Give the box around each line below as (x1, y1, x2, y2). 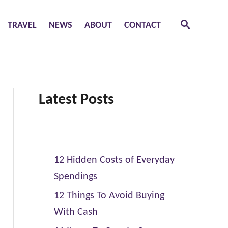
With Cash (53, 207, 98, 217)
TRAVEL (8, 20, 37, 31)
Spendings (53, 172, 97, 182)
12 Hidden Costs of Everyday (53, 155, 175, 165)
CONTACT (124, 20, 161, 31)
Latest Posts (38, 92, 114, 108)
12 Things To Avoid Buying (53, 191, 164, 201)
